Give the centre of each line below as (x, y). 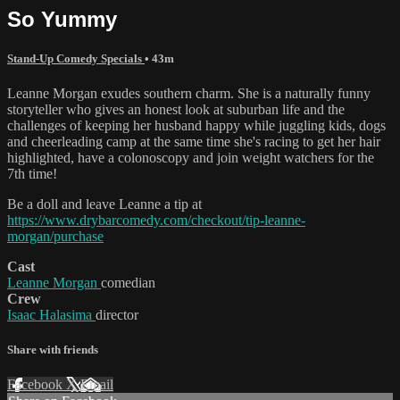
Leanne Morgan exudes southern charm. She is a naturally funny (189, 93)
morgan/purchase (55, 236)
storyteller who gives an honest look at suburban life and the (176, 109)
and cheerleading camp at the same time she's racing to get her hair (194, 141)
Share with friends (53, 350)
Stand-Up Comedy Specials (76, 58)
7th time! (32, 173)
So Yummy (62, 19)
